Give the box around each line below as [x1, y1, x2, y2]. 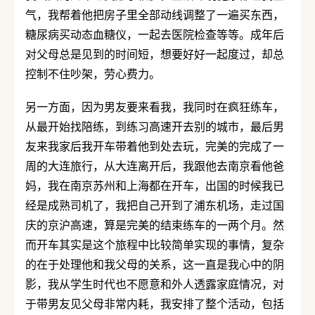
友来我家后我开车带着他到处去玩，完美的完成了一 [25, 139, 284, 153]
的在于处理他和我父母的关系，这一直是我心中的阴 [25, 257, 284, 271]
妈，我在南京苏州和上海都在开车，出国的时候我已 [25, 178, 284, 193]
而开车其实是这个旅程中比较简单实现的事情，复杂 [25, 237, 284, 252]
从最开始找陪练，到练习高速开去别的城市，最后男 [25, 119, 284, 134]
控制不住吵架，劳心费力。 [25, 66, 160, 81]
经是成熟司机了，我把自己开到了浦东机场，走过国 [25, 198, 284, 212]
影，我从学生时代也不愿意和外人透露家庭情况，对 [25, 276, 284, 291]
